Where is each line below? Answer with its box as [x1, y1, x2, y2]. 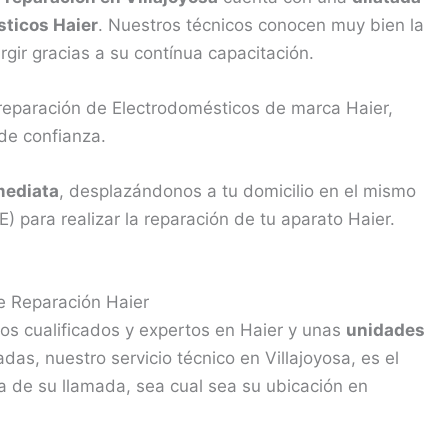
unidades [346, 319, 425, 340]
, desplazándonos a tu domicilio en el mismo [59, 181, 416, 202]
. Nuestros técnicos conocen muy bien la [98, 14, 424, 35]
